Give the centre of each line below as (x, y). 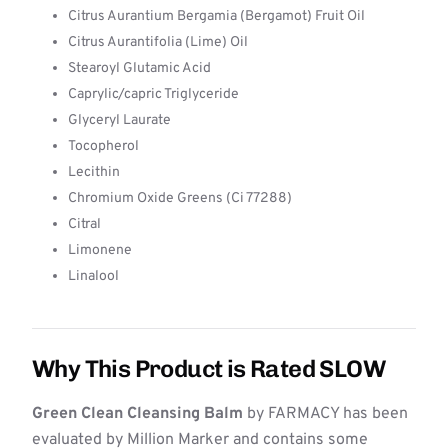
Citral (84, 224)
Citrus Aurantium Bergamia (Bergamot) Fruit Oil (216, 16)
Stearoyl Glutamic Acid (139, 68)
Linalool (93, 276)
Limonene (100, 250)
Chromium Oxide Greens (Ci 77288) (180, 198)
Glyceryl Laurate (119, 120)
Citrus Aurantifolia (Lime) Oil (158, 42)
